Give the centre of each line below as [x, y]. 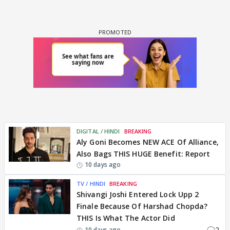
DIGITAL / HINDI [98, 131]
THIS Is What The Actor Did [126, 218]
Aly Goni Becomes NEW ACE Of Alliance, [148, 142]
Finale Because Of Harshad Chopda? [142, 206]
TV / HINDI [91, 184]
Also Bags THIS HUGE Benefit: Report [143, 154]
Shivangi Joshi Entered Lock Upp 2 [138, 194]
